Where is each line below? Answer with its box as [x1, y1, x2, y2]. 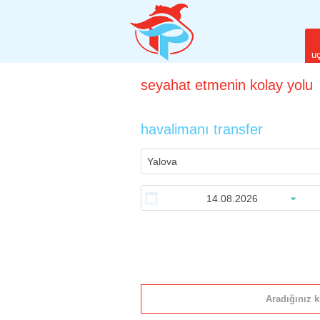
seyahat [141, 77, 191, 94]
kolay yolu [250, 77, 313, 94]
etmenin [195, 77, 246, 94]
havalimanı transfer [141, 121, 263, 138]
